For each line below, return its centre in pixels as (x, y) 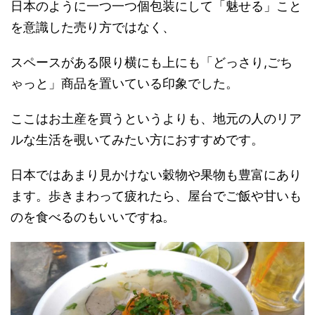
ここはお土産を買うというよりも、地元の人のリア (156, 118)
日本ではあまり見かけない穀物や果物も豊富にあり (156, 174)
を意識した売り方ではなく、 (93, 27)
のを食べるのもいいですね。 (93, 217)
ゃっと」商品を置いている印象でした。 (124, 83)
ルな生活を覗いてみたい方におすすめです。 (137, 139)
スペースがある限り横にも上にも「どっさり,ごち (152, 62)
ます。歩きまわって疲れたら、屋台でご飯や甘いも (156, 195)
